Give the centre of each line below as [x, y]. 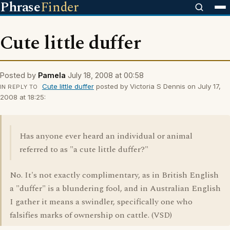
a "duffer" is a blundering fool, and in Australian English [115, 188]
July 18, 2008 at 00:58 [106, 75]
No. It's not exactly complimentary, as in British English [114, 175]
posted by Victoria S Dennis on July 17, [157, 86]
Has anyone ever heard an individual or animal [106, 136]
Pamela [52, 75]
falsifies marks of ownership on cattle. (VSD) [91, 215]
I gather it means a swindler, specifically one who [101, 202]
